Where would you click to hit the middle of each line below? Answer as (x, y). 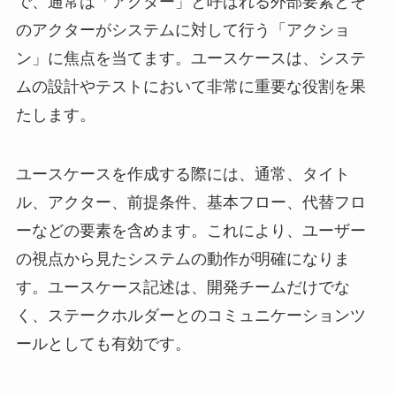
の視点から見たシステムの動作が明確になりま (183, 259)
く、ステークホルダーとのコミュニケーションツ (190, 316)
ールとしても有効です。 (103, 344)
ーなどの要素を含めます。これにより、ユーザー (190, 231)
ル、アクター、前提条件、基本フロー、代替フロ (190, 203)
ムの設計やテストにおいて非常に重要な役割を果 (190, 86)
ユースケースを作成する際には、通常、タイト (183, 175)
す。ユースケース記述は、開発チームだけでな (183, 288)
